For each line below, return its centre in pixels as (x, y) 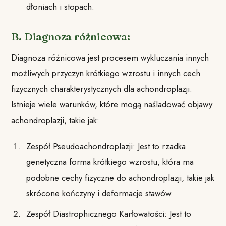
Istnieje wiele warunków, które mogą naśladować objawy (112, 104)
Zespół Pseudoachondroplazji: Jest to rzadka (106, 147)
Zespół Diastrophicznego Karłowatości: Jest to (108, 214)
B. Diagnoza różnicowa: (71, 37)
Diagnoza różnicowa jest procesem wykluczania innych (110, 57)
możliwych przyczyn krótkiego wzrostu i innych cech (106, 73)
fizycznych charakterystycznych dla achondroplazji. (102, 89)
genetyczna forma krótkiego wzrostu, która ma (110, 162)
